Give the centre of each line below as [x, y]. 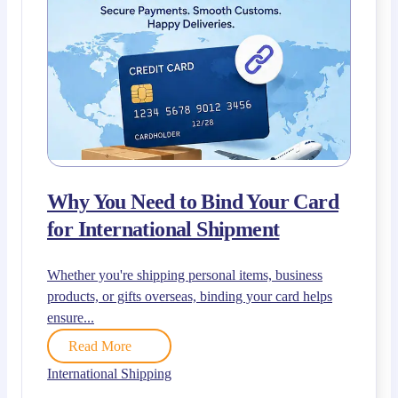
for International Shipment [163, 229]
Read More [100, 346]
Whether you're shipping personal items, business [185, 275]
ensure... [71, 317]
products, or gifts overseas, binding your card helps [190, 296]
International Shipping [109, 373]
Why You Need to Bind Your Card [193, 201]
